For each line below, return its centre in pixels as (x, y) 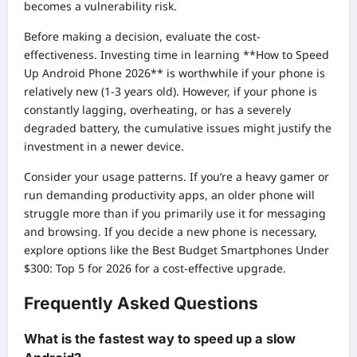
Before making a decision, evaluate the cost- (142, 36)
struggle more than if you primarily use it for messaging (175, 213)
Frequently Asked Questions (141, 303)
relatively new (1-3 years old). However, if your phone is (171, 91)
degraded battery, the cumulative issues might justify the (178, 127)
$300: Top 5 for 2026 (78, 268)
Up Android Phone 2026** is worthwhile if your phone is (175, 73)
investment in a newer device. (104, 146)
